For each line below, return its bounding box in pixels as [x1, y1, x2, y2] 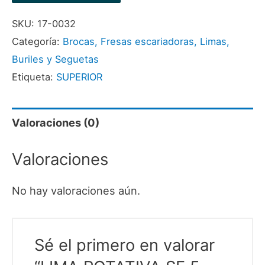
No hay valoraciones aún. [12, 183, 140, 197]
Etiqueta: [12, 70, 56, 83]
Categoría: [12, 35, 63, 47]
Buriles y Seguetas [12, 53, 99, 65]
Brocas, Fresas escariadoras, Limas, [63, 35, 230, 47]
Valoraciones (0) [12, 116, 99, 130]
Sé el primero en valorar [34, 235, 215, 256]
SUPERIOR [56, 70, 102, 83]
